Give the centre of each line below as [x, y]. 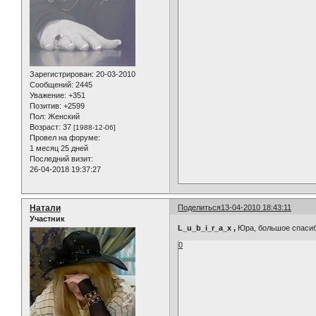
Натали [45, 208]
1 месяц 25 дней [59, 148]
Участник [47, 218]
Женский [63, 117]
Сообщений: [51, 85]
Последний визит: [61, 159]
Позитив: [45, 106]
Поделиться [200, 207]
